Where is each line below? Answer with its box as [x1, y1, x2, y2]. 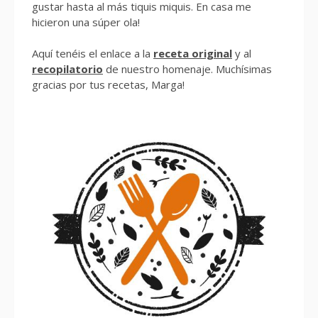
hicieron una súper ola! [32, 14, 140, 29]
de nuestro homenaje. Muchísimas [103, 62, 272, 77]
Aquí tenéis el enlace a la [32, 46, 153, 61]
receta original [153, 46, 232, 61]
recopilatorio [32, 62, 103, 77]
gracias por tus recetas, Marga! [32, 77, 185, 92]
